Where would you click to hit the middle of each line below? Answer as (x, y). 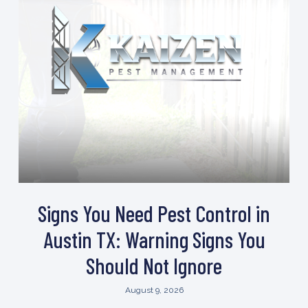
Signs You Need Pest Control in (154, 213)
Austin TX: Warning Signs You (154, 239)
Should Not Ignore (154, 265)
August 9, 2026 (154, 290)
